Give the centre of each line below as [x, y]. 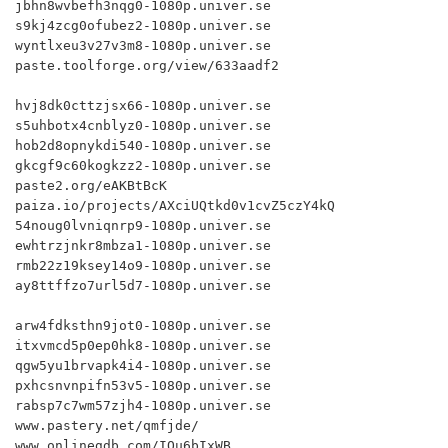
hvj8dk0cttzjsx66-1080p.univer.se [143, 105]
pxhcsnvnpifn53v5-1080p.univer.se [143, 385]
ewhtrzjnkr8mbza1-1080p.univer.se [143, 245]
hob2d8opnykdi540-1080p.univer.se [143, 145]
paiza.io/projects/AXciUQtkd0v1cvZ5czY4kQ [175, 205]
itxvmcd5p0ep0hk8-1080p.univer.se [143, 345]
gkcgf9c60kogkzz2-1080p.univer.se [143, 165]
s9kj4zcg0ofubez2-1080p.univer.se [143, 25]
